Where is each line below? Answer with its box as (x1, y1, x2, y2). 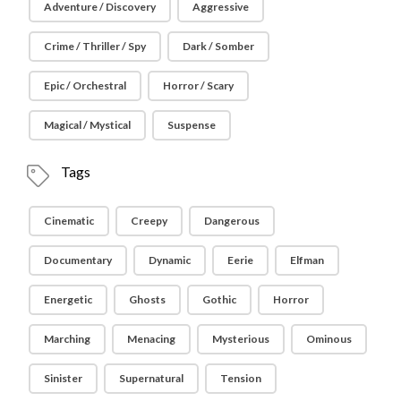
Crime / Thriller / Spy (44, 38, 147, 53)
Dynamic (149, 252, 192, 267)
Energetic (44, 292, 93, 306)
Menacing (127, 331, 176, 346)
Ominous (306, 331, 353, 346)
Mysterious (212, 331, 270, 346)
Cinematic (44, 213, 95, 227)
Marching (44, 331, 91, 346)
